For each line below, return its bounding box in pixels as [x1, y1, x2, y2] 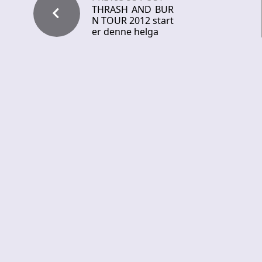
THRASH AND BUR [92, 3, 174, 16]
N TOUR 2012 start [92, 14, 174, 27]
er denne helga [92, 25, 158, 39]
